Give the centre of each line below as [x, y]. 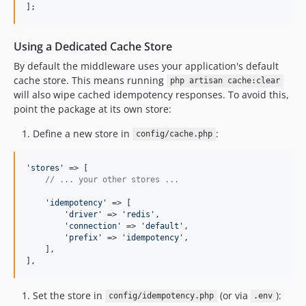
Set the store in [69, 295]
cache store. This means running [90, 80]
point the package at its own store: [93, 109]
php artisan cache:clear [225, 81]
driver [83, 214]
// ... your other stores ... [112, 179]
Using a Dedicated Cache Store [93, 46]
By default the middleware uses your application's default [146, 66]
